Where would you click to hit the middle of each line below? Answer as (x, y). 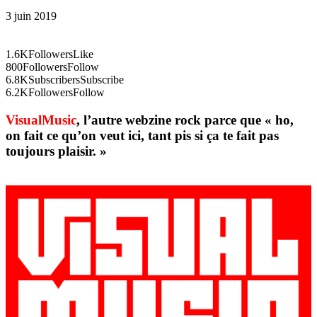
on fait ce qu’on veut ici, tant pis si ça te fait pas (142, 136)
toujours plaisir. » (56, 151)
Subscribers (54, 80)
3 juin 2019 (31, 16)
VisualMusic (41, 120)
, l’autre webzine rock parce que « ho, (185, 120)
